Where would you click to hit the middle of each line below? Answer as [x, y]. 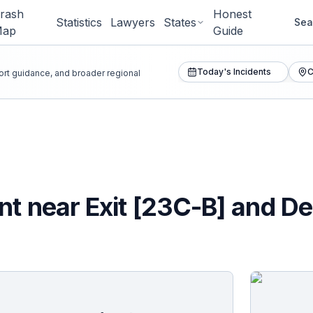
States [180, 22]
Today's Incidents [234, 72]
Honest [233, 14]
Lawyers [133, 22]
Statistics [79, 22]
